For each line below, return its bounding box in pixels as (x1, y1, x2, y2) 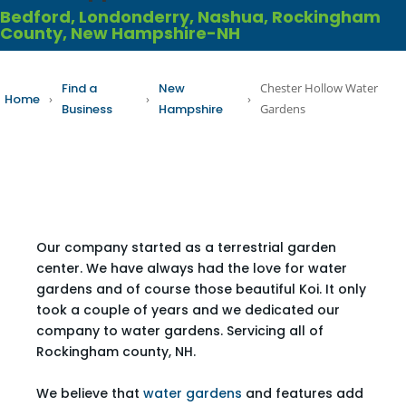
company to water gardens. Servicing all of (36, 322, 324, 340)
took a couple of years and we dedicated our (36, 301, 340, 319)
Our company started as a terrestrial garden (36, 238, 336, 256)
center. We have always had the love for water (36, 259, 347, 277)
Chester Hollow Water (260, 80, 379, 96)
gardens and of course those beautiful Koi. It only (36, 280, 366, 298)
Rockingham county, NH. (36, 343, 196, 361)
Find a (62, 80, 97, 97)
